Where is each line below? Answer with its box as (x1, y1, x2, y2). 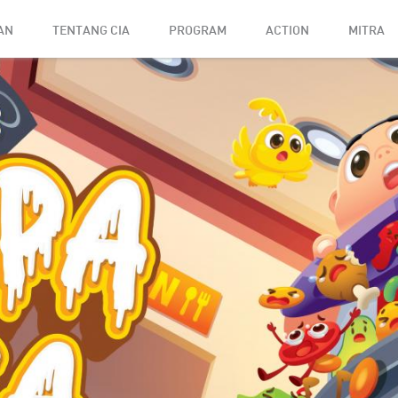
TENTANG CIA (52, 22, 130, 37)
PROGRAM (169, 22, 227, 37)
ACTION (266, 22, 309, 37)
